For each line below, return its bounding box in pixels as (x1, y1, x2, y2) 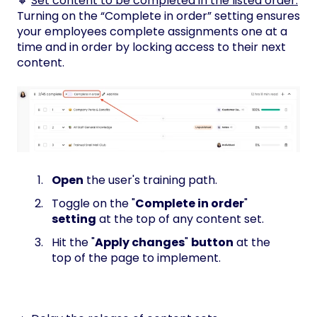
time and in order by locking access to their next (17, 39, 286, 56)
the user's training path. (83, 171, 220, 188)
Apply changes (95, 234, 185, 251)
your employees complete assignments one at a (17, 23, 287, 40)
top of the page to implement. (52, 250, 224, 267)
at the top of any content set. (96, 211, 267, 228)
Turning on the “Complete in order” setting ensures (17, 8, 300, 25)
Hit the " (52, 234, 95, 251)
